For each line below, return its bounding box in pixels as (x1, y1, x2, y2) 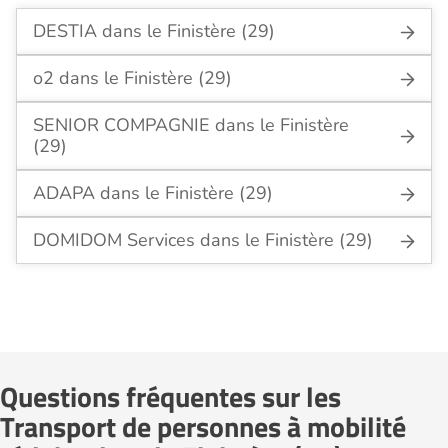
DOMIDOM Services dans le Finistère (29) (33, 228, 373, 252)
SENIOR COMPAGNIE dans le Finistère (33, 113, 349, 137)
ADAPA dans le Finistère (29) (33, 181, 273, 205)
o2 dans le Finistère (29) (33, 66, 232, 90)
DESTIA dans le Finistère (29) (33, 19, 275, 43)
